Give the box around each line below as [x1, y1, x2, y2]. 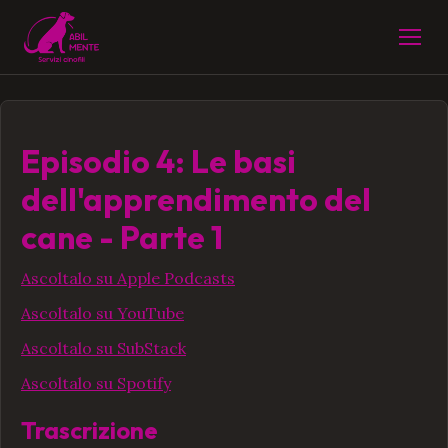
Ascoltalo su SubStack [21, 338, 186, 359]
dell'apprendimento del [21, 179, 371, 220]
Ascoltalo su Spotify [21, 373, 171, 394]
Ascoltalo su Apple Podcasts [21, 268, 235, 289]
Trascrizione [21, 415, 158, 446]
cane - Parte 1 [21, 217, 223, 258]
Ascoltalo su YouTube [21, 303, 184, 324]
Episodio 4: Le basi [21, 141, 296, 182]
